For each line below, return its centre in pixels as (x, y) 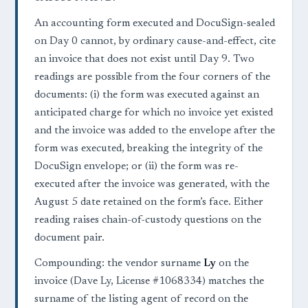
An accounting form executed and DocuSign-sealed (155, 24)
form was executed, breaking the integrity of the (148, 149)
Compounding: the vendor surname (119, 264)
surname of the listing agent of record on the (141, 300)
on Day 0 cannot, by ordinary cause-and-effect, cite (155, 42)
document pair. (69, 239)
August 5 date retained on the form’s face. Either (149, 203)
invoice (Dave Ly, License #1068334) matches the (149, 282)
